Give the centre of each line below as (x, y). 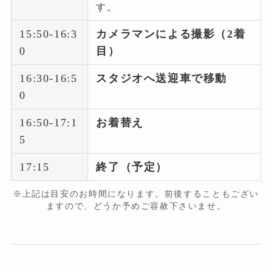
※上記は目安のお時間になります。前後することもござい (136, 193)
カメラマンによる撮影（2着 (171, 34)
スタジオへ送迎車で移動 (162, 78)
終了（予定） (132, 167)
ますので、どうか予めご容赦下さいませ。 (136, 206)
